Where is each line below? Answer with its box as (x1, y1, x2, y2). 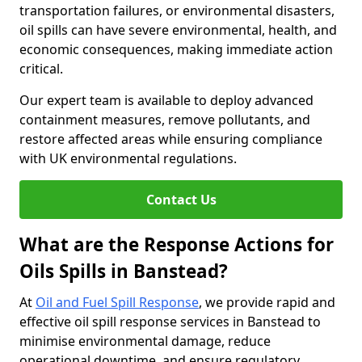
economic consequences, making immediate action (19, 40, 333, 58)
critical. (19, 60, 63, 78)
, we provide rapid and (199, 293, 335, 311)
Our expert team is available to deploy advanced (19, 91, 314, 109)
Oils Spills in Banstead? (19, 259, 228, 284)
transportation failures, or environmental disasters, (19, 2, 335, 19)
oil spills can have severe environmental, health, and (19, 21, 337, 39)
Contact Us (145, 191, 217, 208)
